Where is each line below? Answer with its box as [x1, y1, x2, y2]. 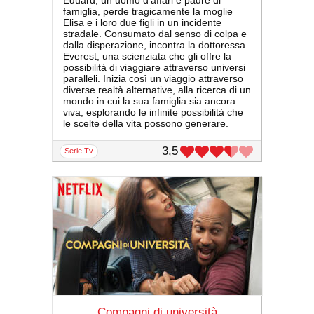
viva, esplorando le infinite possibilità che [63, 107, 243, 118]
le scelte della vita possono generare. [63, 118, 228, 130]
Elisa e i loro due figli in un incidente [63, 17, 221, 29]
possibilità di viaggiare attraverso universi [63, 62, 245, 74]
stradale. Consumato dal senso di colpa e [63, 28, 247, 40]
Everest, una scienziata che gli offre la [63, 50, 231, 62]
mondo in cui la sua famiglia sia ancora [63, 95, 235, 107]
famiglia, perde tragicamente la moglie [63, 6, 233, 18]
